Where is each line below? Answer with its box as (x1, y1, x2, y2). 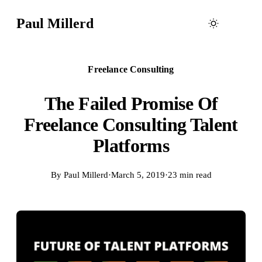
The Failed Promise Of (44, 92, 218, 114)
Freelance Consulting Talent (24, 113, 238, 135)
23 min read (167, 170, 212, 180)
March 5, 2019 (111, 170, 165, 180)
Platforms (92, 135, 170, 156)
